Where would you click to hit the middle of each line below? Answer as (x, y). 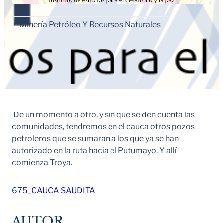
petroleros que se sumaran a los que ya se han (95, 138)
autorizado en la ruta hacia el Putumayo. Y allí (94, 150)
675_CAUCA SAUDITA (54, 190)
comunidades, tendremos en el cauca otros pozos (103, 126)
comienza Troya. (42, 162)
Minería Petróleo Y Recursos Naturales (90, 24)
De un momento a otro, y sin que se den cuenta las (103, 114)
